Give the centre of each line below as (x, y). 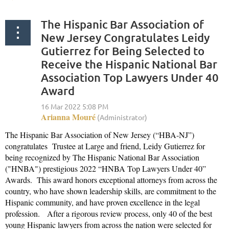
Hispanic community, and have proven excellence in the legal (102, 202)
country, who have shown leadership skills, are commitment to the (111, 191)
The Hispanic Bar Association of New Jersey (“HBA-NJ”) (100, 134)
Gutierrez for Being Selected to (123, 51)
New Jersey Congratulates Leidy (125, 37)
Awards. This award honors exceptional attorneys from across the (111, 179)
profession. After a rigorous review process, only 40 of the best (109, 213)
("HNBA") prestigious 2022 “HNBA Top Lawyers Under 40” (106, 168)
